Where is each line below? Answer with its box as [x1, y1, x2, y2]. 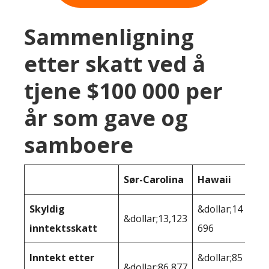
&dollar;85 [198, 250, 243, 264]
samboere [24, 130, 133, 160]
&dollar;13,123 [124, 211, 187, 225]
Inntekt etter [29, 250, 94, 264]
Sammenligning [24, 22, 194, 52]
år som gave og [24, 103, 188, 133]
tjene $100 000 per [24, 76, 223, 106]
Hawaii [198, 172, 231, 186]
